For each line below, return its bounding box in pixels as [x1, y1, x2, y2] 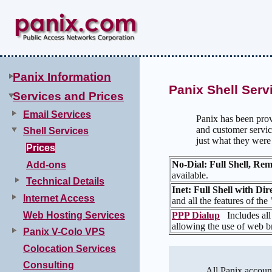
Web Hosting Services [23, 209, 125, 220]
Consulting [23, 260, 74, 271]
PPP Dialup [172, 210, 220, 221]
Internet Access [23, 192, 95, 203]
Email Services [23, 109, 91, 120]
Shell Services [23, 126, 89, 137]
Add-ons [26, 159, 66, 170]
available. [172, 170, 208, 181]
